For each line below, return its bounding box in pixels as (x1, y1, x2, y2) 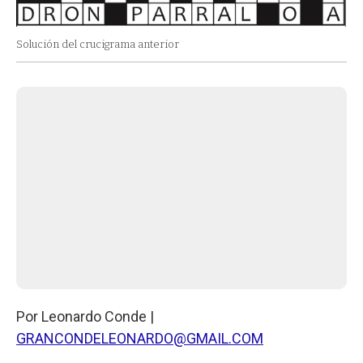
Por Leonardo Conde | (16, 308, 154, 326)
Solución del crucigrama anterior (16, 38, 179, 51)
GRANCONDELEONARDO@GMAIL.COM (16, 330, 263, 348)
